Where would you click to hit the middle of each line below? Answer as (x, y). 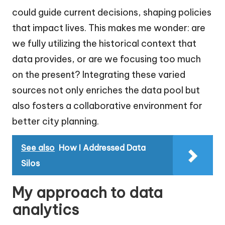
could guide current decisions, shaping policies (112, 13)
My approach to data (87, 193)
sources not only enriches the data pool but (106, 90)
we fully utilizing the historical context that (104, 44)
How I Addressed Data (102, 148)
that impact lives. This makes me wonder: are (109, 28)
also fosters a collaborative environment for (107, 106)
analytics (45, 210)
